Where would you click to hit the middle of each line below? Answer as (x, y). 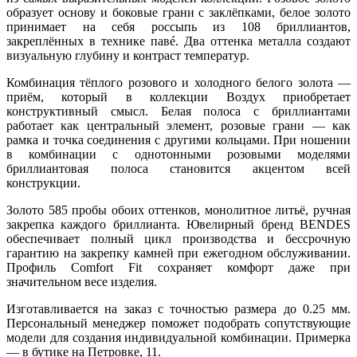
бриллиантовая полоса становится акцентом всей (178, 168)
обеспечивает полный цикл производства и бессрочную (178, 238)
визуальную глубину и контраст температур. (128, 55)
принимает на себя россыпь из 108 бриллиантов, (178, 26)
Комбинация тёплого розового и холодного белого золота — (178, 82)
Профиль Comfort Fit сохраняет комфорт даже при (178, 267)
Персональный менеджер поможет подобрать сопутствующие (178, 323)
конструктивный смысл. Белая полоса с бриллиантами (178, 111)
